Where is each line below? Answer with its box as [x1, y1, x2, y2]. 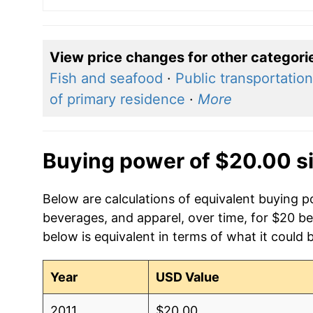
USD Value [156, 269, 220, 284]
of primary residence [49, 90, 185, 108]
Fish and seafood [49, 69, 163, 87]
